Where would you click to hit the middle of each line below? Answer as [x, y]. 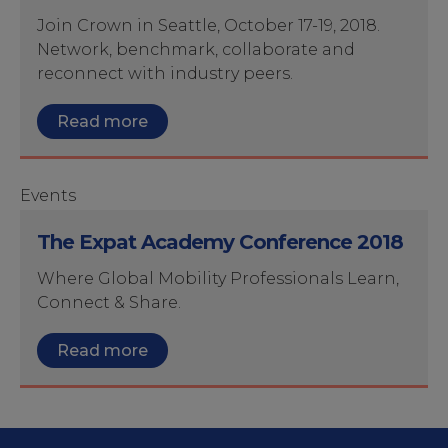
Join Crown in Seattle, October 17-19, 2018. [208, 25]
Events [48, 195]
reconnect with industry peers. [165, 73]
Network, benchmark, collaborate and [196, 49]
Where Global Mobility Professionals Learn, [218, 278]
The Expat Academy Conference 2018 [220, 242]
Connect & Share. [109, 302]
